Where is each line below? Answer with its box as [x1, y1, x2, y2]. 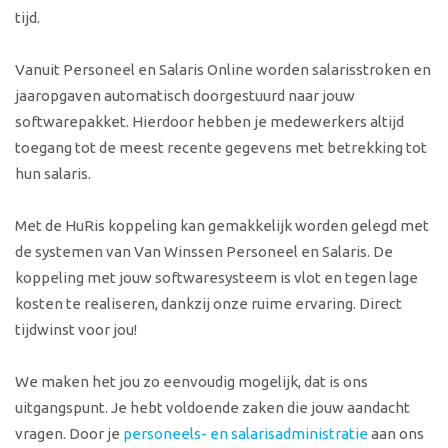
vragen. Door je [15, 425, 123, 443]
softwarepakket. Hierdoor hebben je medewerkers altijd [15, 113, 404, 131]
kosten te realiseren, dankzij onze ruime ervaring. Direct [15, 295, 402, 313]
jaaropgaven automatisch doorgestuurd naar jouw [15, 87, 355, 105]
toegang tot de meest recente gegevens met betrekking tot [15, 139, 427, 157]
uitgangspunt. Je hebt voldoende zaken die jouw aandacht [15, 399, 410, 417]
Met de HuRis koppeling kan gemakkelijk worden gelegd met [15, 217, 429, 235]
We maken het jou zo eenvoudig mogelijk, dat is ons [15, 373, 368, 391]
